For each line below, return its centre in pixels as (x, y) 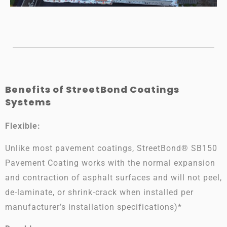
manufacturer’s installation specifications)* (93, 207)
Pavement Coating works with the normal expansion (110, 163)
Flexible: (23, 126)
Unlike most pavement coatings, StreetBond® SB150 (111, 148)
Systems (28, 102)
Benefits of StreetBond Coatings (92, 90)
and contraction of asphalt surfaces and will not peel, (113, 177)
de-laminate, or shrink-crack (62, 192)
